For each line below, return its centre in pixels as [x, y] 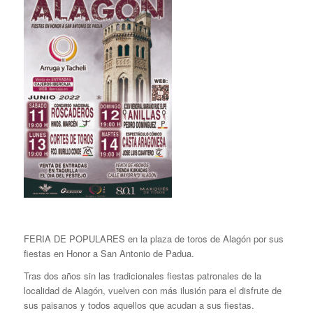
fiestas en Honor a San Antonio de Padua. [109, 254]
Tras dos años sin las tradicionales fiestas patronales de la [142, 276]
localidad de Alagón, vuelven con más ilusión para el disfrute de [152, 291]
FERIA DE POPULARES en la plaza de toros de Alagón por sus [153, 239]
